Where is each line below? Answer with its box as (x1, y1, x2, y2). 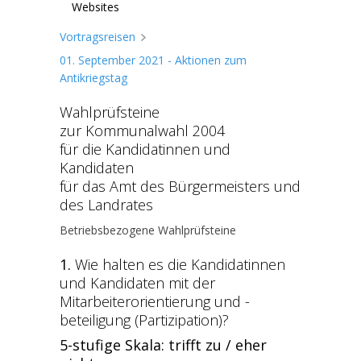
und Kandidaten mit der (60, 273, 215, 293)
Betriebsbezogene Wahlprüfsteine (60, 222, 236, 238)
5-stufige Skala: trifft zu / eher (60, 335, 267, 355)
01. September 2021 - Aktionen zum (60, 52, 247, 68)
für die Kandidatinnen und (60, 139, 230, 159)
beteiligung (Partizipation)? (60, 310, 229, 330)
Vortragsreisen (60, 29, 135, 44)
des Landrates (60, 195, 153, 214)
